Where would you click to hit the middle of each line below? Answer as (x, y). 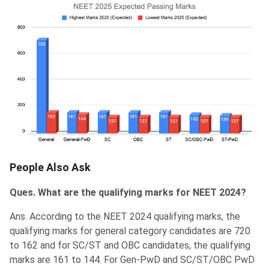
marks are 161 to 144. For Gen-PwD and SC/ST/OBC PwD (132, 259)
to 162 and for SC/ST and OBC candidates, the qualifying (130, 245)
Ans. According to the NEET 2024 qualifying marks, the (125, 216)
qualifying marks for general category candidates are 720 (130, 231)
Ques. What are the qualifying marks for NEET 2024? (128, 192)
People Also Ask (50, 167)
